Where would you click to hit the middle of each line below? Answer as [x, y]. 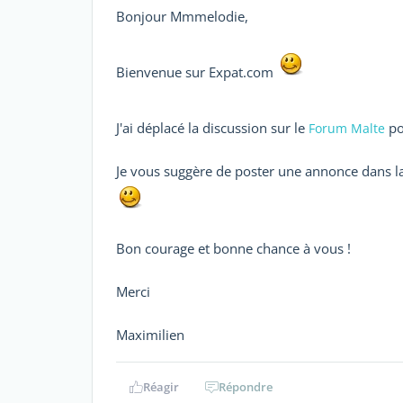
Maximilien [150, 335]
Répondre [246, 387]
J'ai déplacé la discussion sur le [212, 128]
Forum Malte [347, 128]
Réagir [161, 387]
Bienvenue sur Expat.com [197, 72]
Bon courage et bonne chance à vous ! [233, 248]
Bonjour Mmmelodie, [182, 16]
